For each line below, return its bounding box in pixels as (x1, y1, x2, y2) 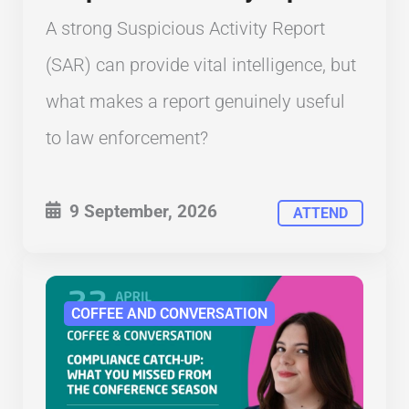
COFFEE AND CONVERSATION (71, 304, 267, 322)
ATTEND (293, 204, 348, 222)
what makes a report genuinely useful (46, 89, 345, 112)
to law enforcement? (46, 126, 208, 149)
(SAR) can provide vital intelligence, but (46, 53, 356, 76)
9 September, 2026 (65, 201, 217, 222)
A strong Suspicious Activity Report (46, 16, 325, 39)
